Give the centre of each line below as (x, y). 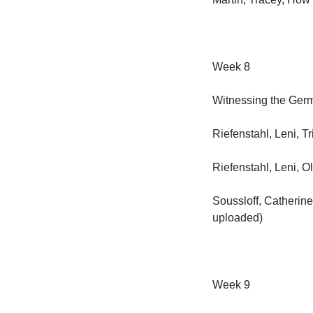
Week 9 (231, 285)
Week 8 (231, 67)
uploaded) (238, 218)
